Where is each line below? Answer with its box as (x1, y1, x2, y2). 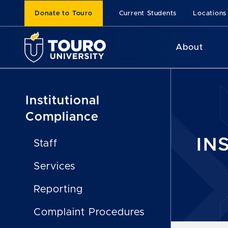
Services (34, 161, 76, 172)
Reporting (34, 184, 83, 194)
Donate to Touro (35, 10, 93, 17)
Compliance (25, 111, 99, 123)
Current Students (119, 10, 177, 17)
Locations (193, 10, 227, 17)
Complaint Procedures (34, 207, 145, 217)
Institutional (25, 95, 100, 107)
